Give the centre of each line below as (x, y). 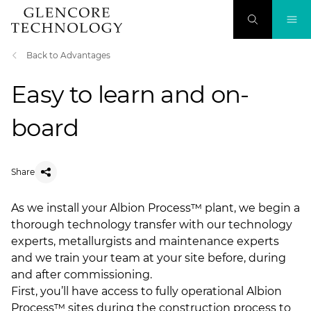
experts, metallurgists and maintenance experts (145, 241)
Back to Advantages (68, 55)
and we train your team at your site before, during (149, 258)
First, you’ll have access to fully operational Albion (146, 291)
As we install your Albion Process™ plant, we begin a (155, 208)
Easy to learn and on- (130, 94)
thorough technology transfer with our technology (152, 225)
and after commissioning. (82, 275)
